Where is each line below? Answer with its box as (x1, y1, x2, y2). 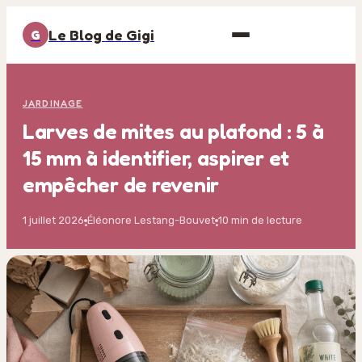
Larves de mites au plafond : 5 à (23, 118, 324, 144)
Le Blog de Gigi (48, 26, 154, 44)
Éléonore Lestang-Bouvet (87, 214, 215, 226)
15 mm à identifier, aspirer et (23, 145, 290, 170)
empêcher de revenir (23, 171, 219, 197)
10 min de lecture (218, 214, 302, 226)
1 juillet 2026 (23, 214, 84, 226)
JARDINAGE (23, 98, 83, 109)
